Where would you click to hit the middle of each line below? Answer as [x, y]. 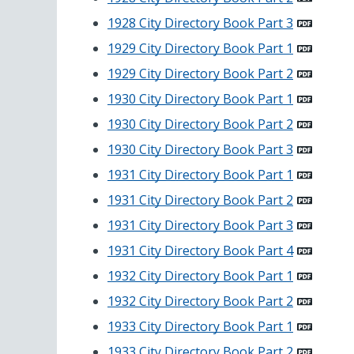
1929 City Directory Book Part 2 [200, 74]
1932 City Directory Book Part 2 [200, 301]
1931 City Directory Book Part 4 [200, 251]
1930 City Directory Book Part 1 [200, 99]
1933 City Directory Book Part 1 [200, 327]
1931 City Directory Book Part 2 [200, 200]
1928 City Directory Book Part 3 [200, 23]
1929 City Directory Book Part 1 [200, 49]
